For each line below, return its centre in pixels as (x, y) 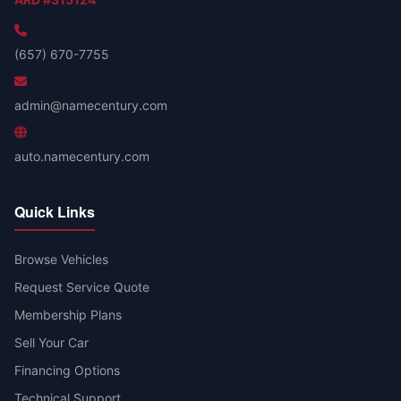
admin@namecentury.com (91, 105)
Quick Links (55, 212)
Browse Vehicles (61, 259)
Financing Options (67, 370)
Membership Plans (68, 315)
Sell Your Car (51, 342)
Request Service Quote (82, 287)
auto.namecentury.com (82, 156)
